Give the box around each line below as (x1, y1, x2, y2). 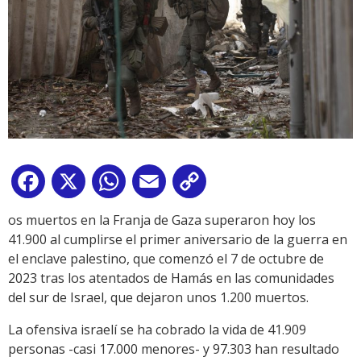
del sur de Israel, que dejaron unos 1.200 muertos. (8, 288, 309, 307)
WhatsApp (129, 176, 192, 194)
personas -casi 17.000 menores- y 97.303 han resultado (8, 340, 339, 359)
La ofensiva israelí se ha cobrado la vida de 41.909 (8, 321, 306, 339)
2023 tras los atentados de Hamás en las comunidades (8, 269, 334, 288)
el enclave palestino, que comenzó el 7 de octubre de (8, 250, 324, 268)
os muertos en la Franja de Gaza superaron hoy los (8, 211, 316, 230)
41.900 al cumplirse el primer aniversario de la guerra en (8, 230, 347, 249)
